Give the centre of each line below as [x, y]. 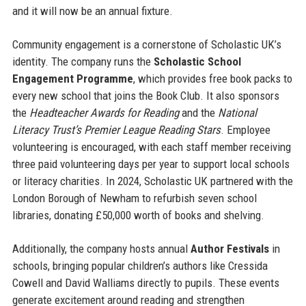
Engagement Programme [72, 79]
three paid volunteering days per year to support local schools [151, 164]
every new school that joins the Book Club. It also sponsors [145, 96]
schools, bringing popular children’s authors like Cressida [140, 266]
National [237, 113]
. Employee [245, 130]
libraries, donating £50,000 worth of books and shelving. [138, 215]
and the [198, 113]
